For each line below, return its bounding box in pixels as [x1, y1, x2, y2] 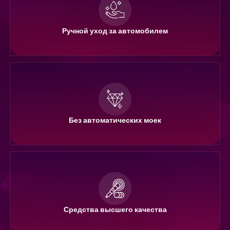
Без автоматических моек [69, 114, 161, 125]
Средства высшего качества [63, 204, 167, 215]
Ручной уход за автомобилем [62, 25, 168, 36]
